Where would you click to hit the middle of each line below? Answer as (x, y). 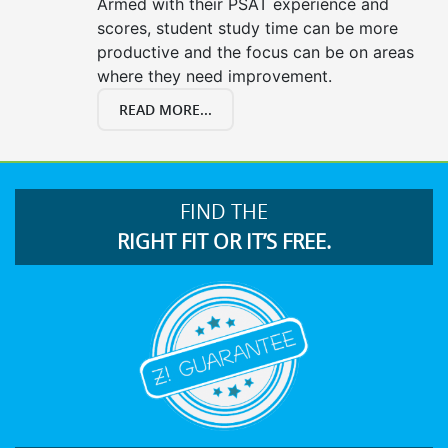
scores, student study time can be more (247, 28)
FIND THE (224, 211)
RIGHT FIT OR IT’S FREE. (224, 241)
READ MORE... (165, 109)
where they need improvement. (214, 76)
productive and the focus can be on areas (255, 52)
